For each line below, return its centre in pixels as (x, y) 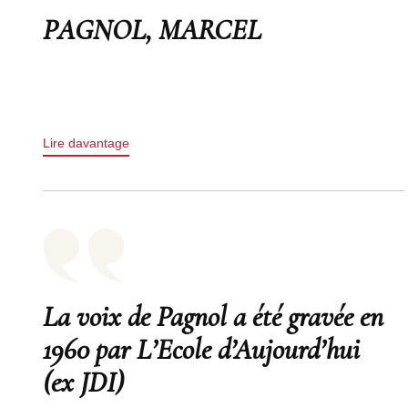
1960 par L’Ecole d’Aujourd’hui (201, 349)
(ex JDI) (83, 382)
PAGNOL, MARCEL (152, 30)
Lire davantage (86, 143)
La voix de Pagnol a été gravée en (213, 316)
